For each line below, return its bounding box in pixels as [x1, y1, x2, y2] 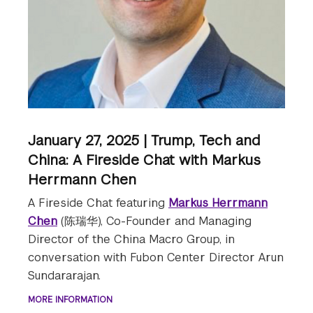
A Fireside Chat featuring [28, 196, 168, 211]
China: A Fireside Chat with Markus [28, 151, 261, 170]
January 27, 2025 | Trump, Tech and [28, 131, 261, 150]
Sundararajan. [28, 268, 104, 284]
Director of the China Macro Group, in [28, 232, 235, 247]
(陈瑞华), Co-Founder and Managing [57, 214, 252, 229]
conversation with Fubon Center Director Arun [28, 250, 284, 265]
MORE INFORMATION [28, 294, 112, 306]
